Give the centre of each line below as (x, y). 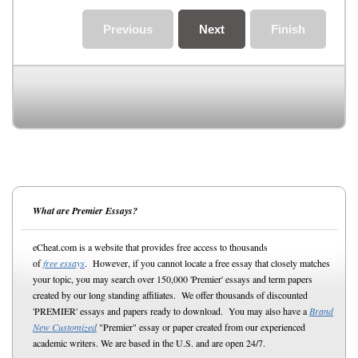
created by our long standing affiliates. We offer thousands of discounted (170, 295)
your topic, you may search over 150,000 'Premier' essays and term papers (173, 279)
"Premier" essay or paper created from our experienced (201, 327)
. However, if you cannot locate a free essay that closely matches (207, 263)
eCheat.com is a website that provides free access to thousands (150, 247)
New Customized (65, 327)
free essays (64, 263)
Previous (128, 29)
